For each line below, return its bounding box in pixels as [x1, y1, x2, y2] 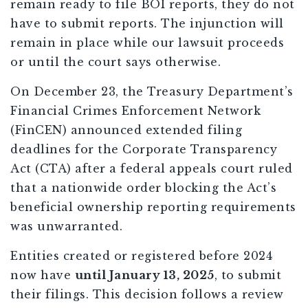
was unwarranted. [10, 219, 122, 234]
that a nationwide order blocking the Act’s [10, 181, 276, 195]
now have [10, 268, 75, 283]
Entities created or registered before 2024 [10, 249, 272, 263]
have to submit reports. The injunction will [10, 16, 284, 31]
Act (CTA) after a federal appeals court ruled [10, 162, 293, 176]
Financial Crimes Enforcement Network [10, 104, 261, 118]
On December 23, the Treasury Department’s [10, 85, 294, 99]
